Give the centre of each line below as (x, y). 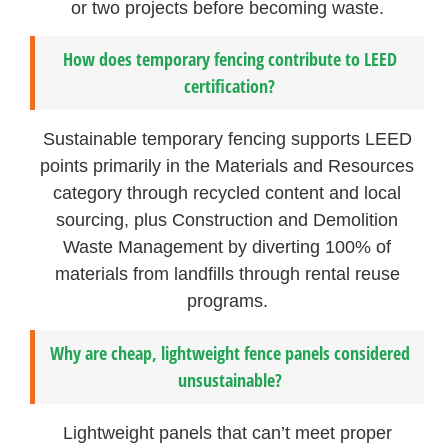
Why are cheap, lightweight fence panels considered (229, 352)
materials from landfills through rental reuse (227, 274)
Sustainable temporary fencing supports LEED (227, 139)
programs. (227, 301)
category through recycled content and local (227, 193)
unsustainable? (229, 379)
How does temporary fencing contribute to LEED (229, 59)
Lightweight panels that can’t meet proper (227, 432)
